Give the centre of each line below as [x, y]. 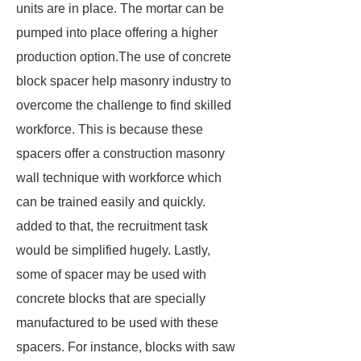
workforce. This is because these [110, 129]
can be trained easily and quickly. [111, 202]
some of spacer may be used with [111, 274]
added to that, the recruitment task [112, 226]
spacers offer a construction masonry [120, 154]
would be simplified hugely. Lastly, [113, 250]
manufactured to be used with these [117, 323]
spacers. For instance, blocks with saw [126, 347]
